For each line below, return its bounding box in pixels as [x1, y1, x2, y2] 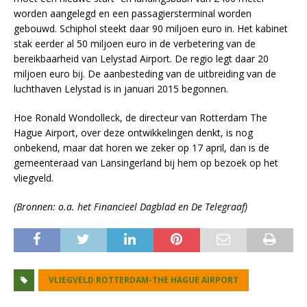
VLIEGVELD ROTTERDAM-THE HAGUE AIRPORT [49, 274, 238, 286]
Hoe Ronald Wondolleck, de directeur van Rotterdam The [14, 111, 267, 125]
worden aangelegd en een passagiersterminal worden [14, 7, 251, 21]
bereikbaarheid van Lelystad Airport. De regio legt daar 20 [14, 52, 269, 66]
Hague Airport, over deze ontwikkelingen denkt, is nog [14, 126, 253, 140]
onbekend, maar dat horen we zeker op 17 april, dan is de [14, 141, 269, 155]
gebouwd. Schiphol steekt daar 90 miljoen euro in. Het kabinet [14, 22, 288, 36]
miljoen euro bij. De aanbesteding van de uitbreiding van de [14, 67, 276, 81]
